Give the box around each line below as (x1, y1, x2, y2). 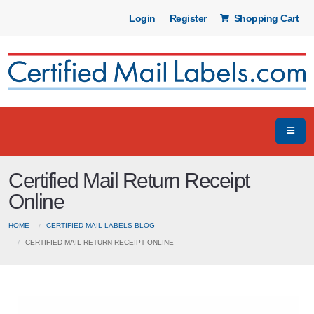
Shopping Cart (231, 13, 299, 24)
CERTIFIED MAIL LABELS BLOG (46, 221, 155, 229)
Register (169, 13, 207, 24)
